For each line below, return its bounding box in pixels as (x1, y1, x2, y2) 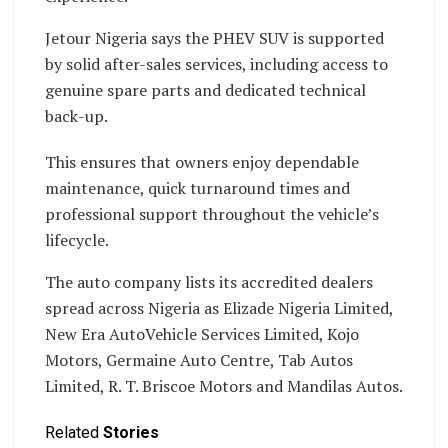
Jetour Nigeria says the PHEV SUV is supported (45, 26, 384, 49)
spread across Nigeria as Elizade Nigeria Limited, (45, 296, 393, 319)
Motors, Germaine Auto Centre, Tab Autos (45, 348, 353, 371)
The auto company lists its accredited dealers (45, 270, 373, 293)
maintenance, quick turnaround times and (45, 176, 350, 199)
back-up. (45, 104, 108, 127)
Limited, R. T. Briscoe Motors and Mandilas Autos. (45, 374, 403, 397)
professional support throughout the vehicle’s (45, 202, 379, 225)
